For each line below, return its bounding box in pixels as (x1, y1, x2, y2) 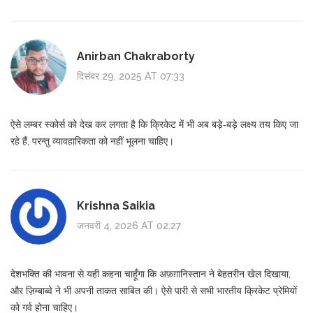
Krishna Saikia (77, 199, 155, 213)
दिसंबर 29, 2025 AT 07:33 (77, 71, 184, 82)
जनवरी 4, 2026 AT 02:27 (77, 220, 181, 232)
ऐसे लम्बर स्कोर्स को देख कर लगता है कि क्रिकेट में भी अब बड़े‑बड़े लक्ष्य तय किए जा (10, 118, 298, 130)
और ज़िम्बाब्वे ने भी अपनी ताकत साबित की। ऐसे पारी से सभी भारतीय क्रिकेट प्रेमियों (10, 284, 297, 296)
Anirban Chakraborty (77, 50, 195, 64)
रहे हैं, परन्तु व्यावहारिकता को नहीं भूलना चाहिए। (10, 135, 174, 147)
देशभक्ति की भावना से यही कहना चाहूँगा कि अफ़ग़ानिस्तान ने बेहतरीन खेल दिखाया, (10, 268, 291, 279)
